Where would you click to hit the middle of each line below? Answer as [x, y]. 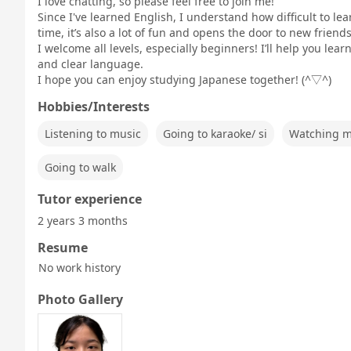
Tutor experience [90, 199]
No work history [80, 268]
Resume [63, 248]
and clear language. [90, 64]
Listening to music [93, 134]
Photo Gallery [80, 299]
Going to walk [80, 167]
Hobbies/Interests [94, 107]
